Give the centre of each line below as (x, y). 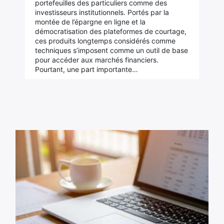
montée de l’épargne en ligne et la (90, 22)
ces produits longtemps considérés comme (105, 41)
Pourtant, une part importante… (86, 69)
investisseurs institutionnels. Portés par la (102, 12)
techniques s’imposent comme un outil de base (111, 50)
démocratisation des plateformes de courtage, (110, 31)
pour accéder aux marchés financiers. (96, 60)
